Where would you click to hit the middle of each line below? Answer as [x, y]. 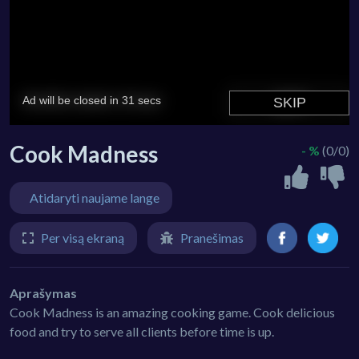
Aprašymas [43, 293]
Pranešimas [212, 238]
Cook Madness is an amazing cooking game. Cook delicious [172, 313]
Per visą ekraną [83, 238]
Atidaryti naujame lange [95, 198]
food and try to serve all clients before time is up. [142, 332]
